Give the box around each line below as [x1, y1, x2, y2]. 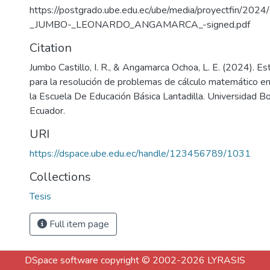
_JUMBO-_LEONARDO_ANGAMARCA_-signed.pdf [30, 18, 250, 31]
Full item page [47, 218, 109, 231]
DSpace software [25, 254, 98, 267]
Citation [30, 40, 72, 56]
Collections [30, 169, 91, 185]
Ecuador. [30, 104, 65, 118]
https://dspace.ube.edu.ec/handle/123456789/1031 [30, 147, 251, 160]
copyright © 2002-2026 [98, 254, 207, 267]
